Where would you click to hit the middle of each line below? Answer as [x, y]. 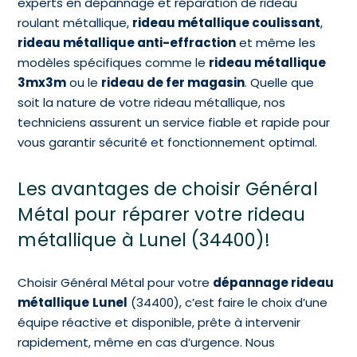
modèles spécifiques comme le [114, 63]
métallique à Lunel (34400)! [144, 240]
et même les [276, 43]
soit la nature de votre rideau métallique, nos [152, 103]
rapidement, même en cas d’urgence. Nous [147, 343]
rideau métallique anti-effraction [127, 43]
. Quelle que [280, 83]
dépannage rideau [274, 283]
